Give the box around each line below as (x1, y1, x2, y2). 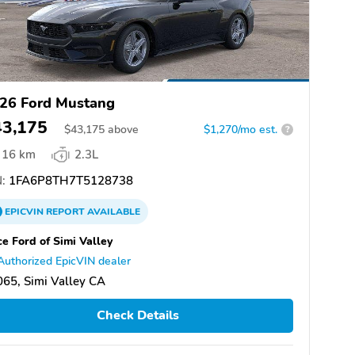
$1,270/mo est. (204, 121, 277, 137)
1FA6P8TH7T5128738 (6, 172, 133, 189)
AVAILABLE (85, 204, 140, 218)
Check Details (96, 307, 179, 325)
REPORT (46, 204, 85, 218)
